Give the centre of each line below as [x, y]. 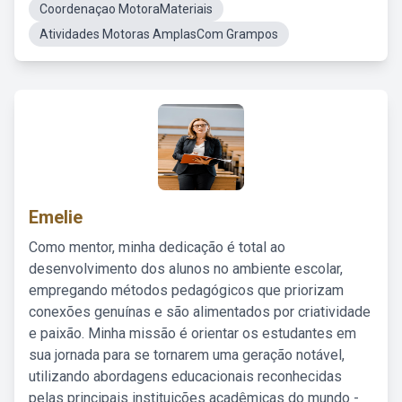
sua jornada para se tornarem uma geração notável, [187, 355]
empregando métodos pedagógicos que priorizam [186, 290]
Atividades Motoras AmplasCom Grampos [159, 34]
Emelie [56, 217]
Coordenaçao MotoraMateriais [126, 9]
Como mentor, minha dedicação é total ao [157, 247]
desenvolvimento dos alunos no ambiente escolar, [186, 269]
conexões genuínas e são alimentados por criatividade [200, 312]
